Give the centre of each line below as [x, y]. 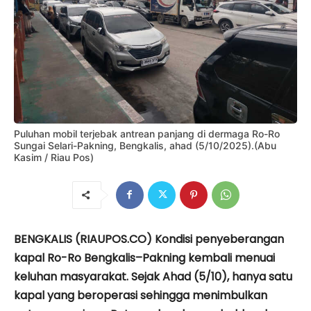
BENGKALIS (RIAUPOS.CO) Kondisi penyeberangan [149, 239]
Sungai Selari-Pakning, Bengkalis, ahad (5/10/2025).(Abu [145, 145]
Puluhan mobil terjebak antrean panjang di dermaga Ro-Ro [147, 133]
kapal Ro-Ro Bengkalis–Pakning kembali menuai [144, 258]
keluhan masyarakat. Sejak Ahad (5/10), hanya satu [153, 276]
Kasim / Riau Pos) [54, 157]
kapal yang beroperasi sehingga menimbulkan [141, 295]
